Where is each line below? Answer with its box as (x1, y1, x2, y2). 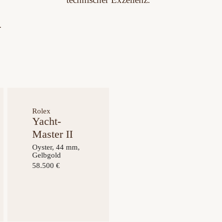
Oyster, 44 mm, (32, 143, 80, 151)
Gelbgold (32, 151, 61, 159)
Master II (32, 128, 73, 140)
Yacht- (32, 115, 61, 127)
